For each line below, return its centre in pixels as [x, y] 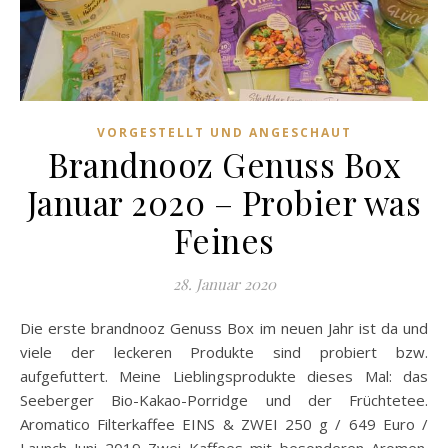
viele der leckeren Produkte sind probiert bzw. [224, 351]
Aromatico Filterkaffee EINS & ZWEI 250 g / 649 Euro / [224, 423]
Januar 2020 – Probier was [224, 201]
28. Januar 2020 [224, 283]
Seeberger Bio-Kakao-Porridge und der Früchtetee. [224, 399]
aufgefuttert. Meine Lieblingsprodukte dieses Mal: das [224, 375]
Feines [224, 239]
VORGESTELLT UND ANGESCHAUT [224, 132]
